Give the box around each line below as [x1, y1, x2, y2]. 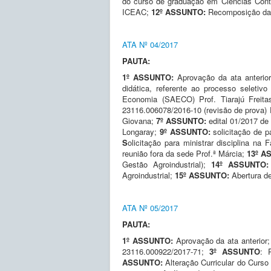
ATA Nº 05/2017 [122, 201, 178, 214]
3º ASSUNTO [209, 245, 260, 257]
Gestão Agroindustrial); [122, 158, 212, 170]
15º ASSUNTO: [175, 169, 232, 181]
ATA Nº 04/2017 [122, 38, 178, 50]
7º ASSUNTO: [156, 114, 209, 126]
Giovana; [122, 114, 156, 126]
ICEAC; [122, 5, 151, 18]
